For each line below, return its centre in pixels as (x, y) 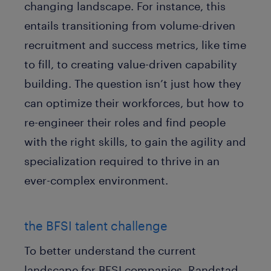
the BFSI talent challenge (96, 226)
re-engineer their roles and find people (125, 122)
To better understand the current (110, 251)
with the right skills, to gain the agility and (135, 141)
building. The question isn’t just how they (133, 83)
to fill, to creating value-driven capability (131, 64)
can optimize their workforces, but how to (134, 103)
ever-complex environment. (96, 180)
